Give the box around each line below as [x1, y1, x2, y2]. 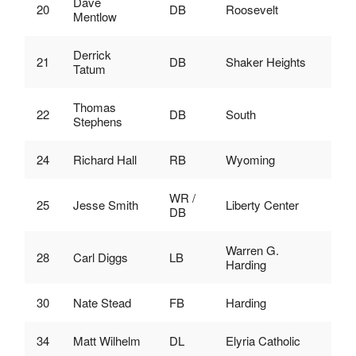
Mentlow [73, 8, 117, 25]
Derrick [73, 46, 111, 63]
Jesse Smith [73, 196, 138, 213]
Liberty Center [226, 196, 299, 213]
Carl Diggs [73, 249, 128, 265]
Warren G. [226, 242, 279, 258]
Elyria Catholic [226, 332, 300, 349]
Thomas [73, 99, 116, 115]
